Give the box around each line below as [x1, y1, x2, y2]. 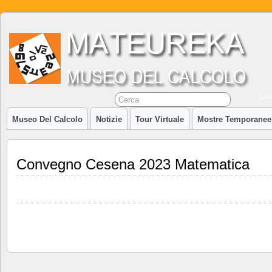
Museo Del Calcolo [12, 115, 83, 124]
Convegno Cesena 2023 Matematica [16, 156, 250, 172]
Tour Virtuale [135, 115, 184, 124]
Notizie [96, 115, 122, 124]
